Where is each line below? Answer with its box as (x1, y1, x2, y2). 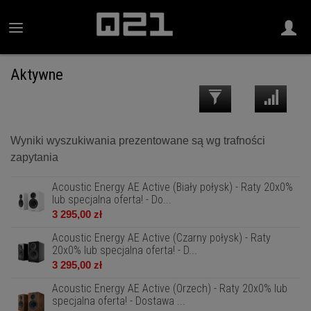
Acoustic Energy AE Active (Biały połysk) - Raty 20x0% (52, 180, 293, 194)
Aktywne (10, 65, 63, 83)
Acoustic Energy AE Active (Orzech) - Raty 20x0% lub (52, 282, 287, 295)
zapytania (10, 151, 58, 163)
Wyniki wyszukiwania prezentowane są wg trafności (10, 135, 265, 146)
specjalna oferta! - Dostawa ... (52, 294, 185, 308)
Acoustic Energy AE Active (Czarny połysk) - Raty (52, 231, 271, 244)
